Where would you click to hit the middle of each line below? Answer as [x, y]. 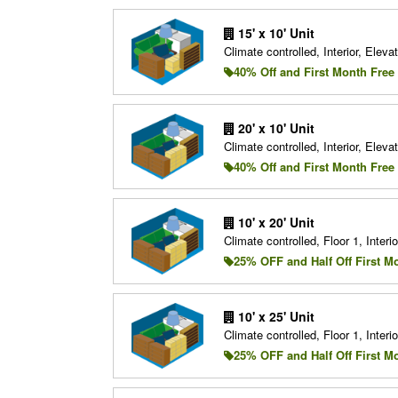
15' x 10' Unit [274, 33]
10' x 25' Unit [274, 317]
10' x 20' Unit [274, 222]
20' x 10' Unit [274, 127]
